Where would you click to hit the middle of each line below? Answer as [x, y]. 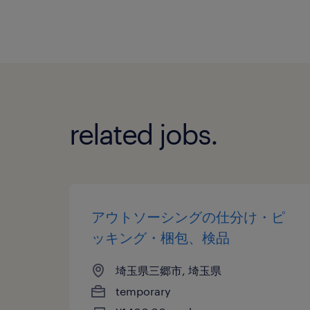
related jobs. [143, 134]
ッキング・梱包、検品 [161, 237]
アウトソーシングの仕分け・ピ [188, 216]
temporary [143, 291]
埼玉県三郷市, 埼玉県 [168, 270]
